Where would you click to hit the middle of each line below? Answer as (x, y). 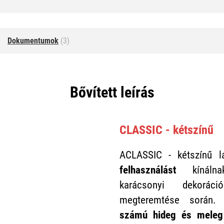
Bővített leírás (112, 92)
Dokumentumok (33, 40)
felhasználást (148, 170)
